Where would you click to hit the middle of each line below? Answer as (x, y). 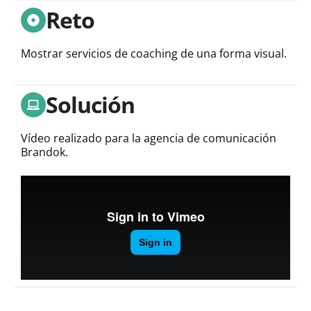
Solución (90, 104)
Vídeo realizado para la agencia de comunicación (149, 138)
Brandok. (44, 152)
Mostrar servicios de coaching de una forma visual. (154, 53)
